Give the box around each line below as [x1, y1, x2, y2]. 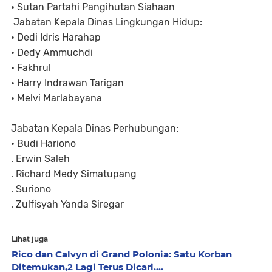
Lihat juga [12, 234, 48, 243]
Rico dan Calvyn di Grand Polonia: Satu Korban [12, 248, 232, 260]
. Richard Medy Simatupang [11, 168, 137, 180]
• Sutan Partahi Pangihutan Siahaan [11, 1, 175, 13]
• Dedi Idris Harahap [11, 32, 101, 43]
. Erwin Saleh [11, 153, 70, 165]
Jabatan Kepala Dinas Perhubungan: [11, 123, 178, 134]
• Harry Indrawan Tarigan [11, 77, 124, 89]
